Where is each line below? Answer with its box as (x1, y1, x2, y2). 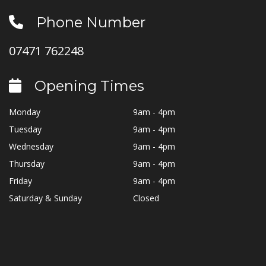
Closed (133, 192, 159, 204)
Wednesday (9, 140, 53, 152)
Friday (9, 175, 32, 186)
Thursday (9, 157, 45, 169)
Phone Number (33, 13, 145, 31)
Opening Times (31, 77, 144, 94)
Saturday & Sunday (9, 192, 82, 204)
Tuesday (9, 123, 42, 135)
